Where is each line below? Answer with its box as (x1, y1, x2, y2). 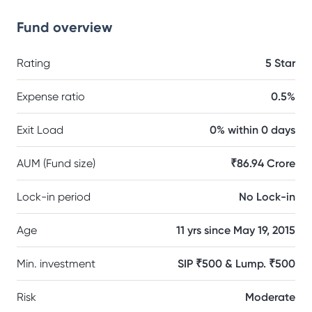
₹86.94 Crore (231, 157, 295, 170)
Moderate (245, 290, 295, 304)
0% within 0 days (210, 123, 295, 136)
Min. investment (17, 257, 95, 270)
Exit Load (17, 123, 63, 136)
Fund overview (17, 19, 112, 36)
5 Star (265, 56, 295, 70)
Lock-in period (17, 190, 91, 203)
